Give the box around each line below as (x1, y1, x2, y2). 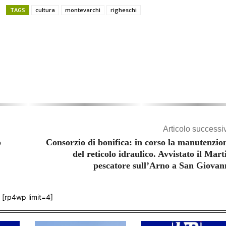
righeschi (110, 6, 137, 14)
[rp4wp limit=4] (2, 193, 53, 202)
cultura (35, 6, 55, 14)
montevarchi (65, 6, 100, 14)
